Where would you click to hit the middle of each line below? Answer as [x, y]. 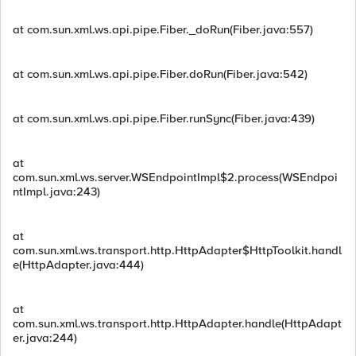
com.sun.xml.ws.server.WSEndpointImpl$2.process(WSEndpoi [175, 177]
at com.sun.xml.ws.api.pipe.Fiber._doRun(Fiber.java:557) [163, 29]
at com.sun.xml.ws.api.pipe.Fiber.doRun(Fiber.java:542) [160, 74]
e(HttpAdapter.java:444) [78, 265]
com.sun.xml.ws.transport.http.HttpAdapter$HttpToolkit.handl [177, 250]
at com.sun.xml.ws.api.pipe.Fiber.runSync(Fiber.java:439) [164, 118]
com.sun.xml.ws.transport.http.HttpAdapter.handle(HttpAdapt [177, 323]
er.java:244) [45, 338]
